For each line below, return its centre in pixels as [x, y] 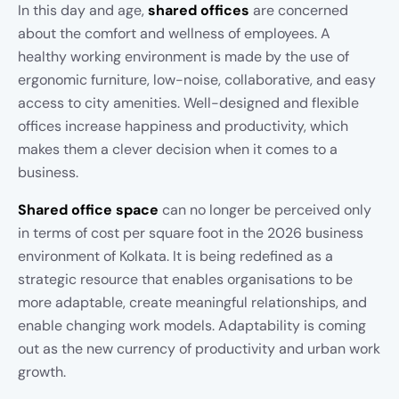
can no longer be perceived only [265, 210]
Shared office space [88, 210]
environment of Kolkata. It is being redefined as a [175, 256]
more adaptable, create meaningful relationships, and [192, 302]
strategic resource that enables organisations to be [185, 279]
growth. [42, 372]
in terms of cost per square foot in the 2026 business [191, 233]
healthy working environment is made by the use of [183, 57]
